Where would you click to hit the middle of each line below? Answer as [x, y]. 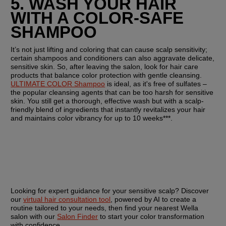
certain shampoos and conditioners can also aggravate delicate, [113, 58]
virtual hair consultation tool [67, 199]
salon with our [34, 216]
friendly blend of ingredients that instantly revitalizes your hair [108, 110]
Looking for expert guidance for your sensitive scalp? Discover [110, 190]
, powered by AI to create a [154, 199]
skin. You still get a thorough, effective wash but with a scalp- [107, 101]
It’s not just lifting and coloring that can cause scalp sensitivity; [109, 50]
